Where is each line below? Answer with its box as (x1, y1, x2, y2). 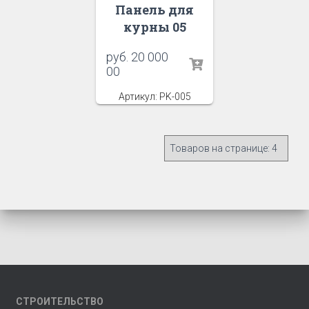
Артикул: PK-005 (118, 91, 191, 103)
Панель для (115, 1, 194, 19)
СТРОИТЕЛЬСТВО (16, 296, 103, 307)
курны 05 (123, 19, 186, 36)
